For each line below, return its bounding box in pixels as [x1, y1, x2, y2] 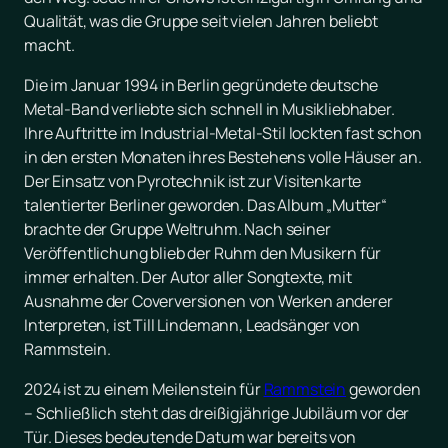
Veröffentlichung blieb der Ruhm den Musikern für [24, 242, 382, 265]
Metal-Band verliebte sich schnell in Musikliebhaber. [24, 98, 395, 121]
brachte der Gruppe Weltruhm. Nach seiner [24, 218, 331, 241]
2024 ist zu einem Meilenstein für [24, 378, 264, 401]
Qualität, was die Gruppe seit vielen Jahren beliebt [24, 10, 378, 33]
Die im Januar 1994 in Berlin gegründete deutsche [24, 74, 379, 97]
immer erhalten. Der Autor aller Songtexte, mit [24, 266, 352, 289]
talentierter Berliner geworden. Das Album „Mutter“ [24, 194, 387, 217]
